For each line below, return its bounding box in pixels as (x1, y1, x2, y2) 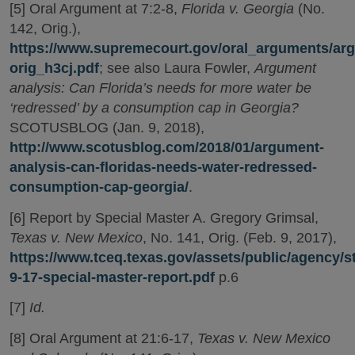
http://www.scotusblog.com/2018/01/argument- (10, 139, 324, 156)
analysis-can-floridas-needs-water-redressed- (10, 159, 317, 176)
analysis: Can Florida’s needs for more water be (10, 80, 311, 97)
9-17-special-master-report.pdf (10, 269, 215, 285)
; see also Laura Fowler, (99, 60, 254, 77)
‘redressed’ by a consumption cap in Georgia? (10, 100, 299, 116)
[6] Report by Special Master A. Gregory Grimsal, (10, 209, 319, 226)
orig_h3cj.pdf (10, 60, 99, 77)
